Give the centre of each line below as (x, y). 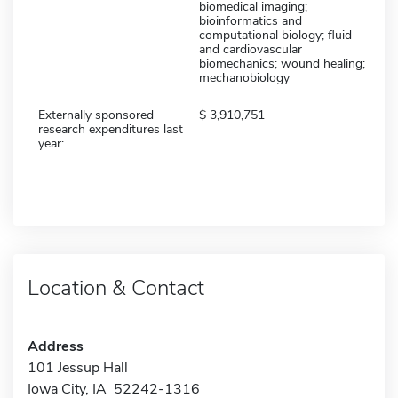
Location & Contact (116, 287)
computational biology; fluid (275, 35)
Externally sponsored (96, 115)
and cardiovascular (251, 49)
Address (56, 346)
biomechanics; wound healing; (282, 63)
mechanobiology (244, 77)
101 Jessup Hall (78, 367)
